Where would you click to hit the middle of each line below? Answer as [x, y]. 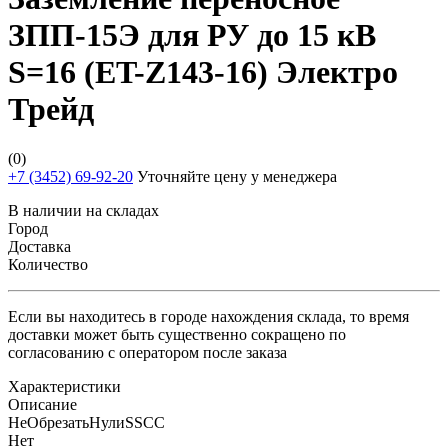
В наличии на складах [83, 210]
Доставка [39, 246]
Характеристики [64, 386]
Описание [42, 404]
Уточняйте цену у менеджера [235, 176]
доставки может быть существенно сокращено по [177, 334]
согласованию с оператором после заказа [147, 352]
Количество [48, 264]
